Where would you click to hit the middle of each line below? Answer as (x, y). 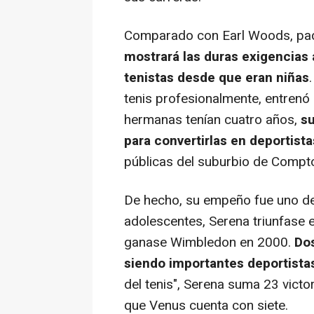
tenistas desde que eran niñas (217, 78)
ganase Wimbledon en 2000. (207, 243)
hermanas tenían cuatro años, (212, 120)
